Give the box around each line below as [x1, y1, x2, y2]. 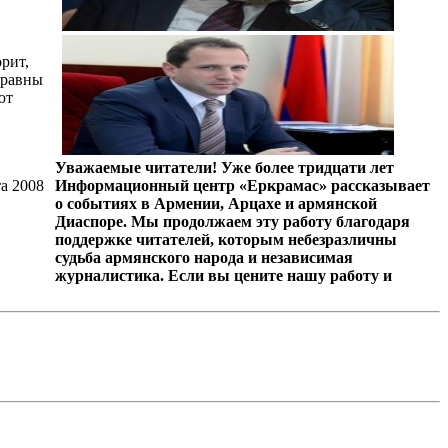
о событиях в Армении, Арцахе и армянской [54, 194, 377, 212]
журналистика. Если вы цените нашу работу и [54, 266, 392, 284]
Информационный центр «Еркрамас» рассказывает [54, 176, 430, 194]
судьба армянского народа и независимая [54, 248, 353, 266]
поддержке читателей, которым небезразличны [54, 230, 397, 248]
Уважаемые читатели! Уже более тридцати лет [54, 158, 394, 176]
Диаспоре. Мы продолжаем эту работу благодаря [54, 212, 410, 230]
